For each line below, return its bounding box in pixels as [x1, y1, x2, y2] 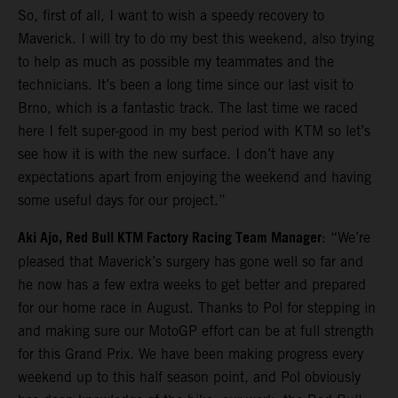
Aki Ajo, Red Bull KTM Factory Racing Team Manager [18, 224, 322, 252]
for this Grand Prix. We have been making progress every [18, 345, 363, 362]
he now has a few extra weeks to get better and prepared [18, 275, 366, 293]
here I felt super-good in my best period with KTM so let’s [18, 122, 370, 139]
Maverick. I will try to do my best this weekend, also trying [18, 29, 374, 47]
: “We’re [322, 228, 370, 246]
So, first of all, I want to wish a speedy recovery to [18, 6, 324, 24]
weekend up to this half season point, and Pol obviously [18, 368, 361, 386]
